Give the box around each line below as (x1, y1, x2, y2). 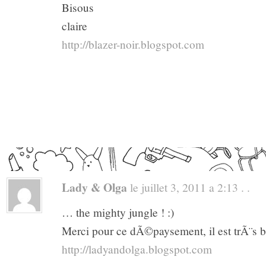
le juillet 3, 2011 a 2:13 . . (127, 179, 250, 195)
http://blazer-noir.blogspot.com (62, 37, 204, 52)
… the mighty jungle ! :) (62, 204, 174, 220)
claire (62, 18, 87, 34)
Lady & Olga (62, 178, 127, 196)
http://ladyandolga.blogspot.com (62, 241, 212, 256)
